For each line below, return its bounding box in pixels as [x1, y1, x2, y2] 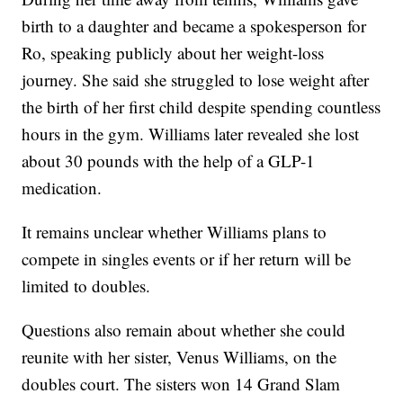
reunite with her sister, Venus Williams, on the [22, 345, 337, 368]
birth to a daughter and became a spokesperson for [22, 13, 367, 37]
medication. [22, 175, 103, 199]
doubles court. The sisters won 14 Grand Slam [22, 372, 341, 395]
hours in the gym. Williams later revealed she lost [22, 121, 360, 145]
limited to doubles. [22, 273, 151, 297]
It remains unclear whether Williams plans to [22, 219, 327, 243]
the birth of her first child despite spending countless [22, 94, 381, 118]
